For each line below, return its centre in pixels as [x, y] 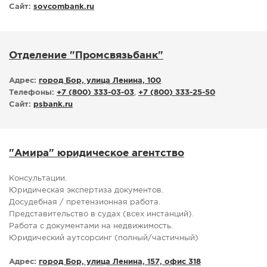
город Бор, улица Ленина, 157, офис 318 [120, 262]
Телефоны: [32, 93]
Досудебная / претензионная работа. [85, 203]
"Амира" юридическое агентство [97, 154]
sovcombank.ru [64, 7]
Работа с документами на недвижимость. [91, 226]
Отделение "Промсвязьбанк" [86, 56]
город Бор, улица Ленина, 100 [100, 81]
